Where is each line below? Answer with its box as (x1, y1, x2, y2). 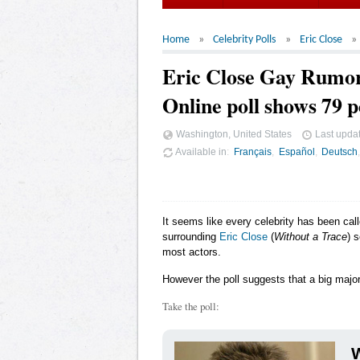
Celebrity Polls (213, 34, 276, 46)
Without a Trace (274, 230, 347, 243)
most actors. (162, 245, 221, 258)
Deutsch (321, 145, 358, 157)
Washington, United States (174, 129, 292, 139)
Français (233, 145, 272, 157)
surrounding (162, 230, 219, 243)
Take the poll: (162, 298, 219, 313)
